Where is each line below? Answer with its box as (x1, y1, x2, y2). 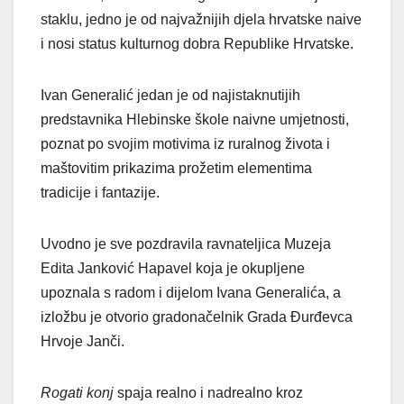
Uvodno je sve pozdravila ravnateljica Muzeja (41, 236, 331, 252)
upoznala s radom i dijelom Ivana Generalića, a (41, 285, 341, 301)
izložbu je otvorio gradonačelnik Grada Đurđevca (41, 309, 353, 326)
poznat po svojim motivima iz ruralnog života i (41, 136, 330, 152)
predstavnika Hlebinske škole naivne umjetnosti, (41, 112, 349, 128)
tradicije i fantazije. (41, 185, 160, 201)
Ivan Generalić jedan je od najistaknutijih (41, 87, 300, 104)
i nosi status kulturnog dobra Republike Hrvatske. (41, 36, 353, 52)
